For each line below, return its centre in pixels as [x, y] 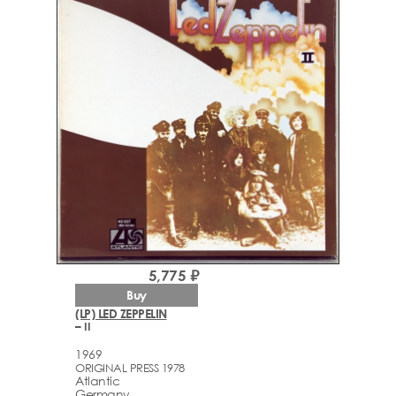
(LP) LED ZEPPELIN [121, 314]
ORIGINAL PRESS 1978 [130, 367]
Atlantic [97, 380]
